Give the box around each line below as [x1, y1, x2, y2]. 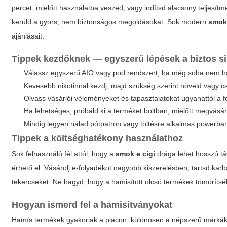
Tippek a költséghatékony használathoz [12, 133, 183, 143]
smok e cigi [116, 149, 156, 158]
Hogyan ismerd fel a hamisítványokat [12, 200, 173, 210]
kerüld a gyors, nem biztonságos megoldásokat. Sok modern [12, 18, 209, 26]
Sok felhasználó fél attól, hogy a [12, 149, 116, 158]
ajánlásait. [12, 32, 45, 40]
